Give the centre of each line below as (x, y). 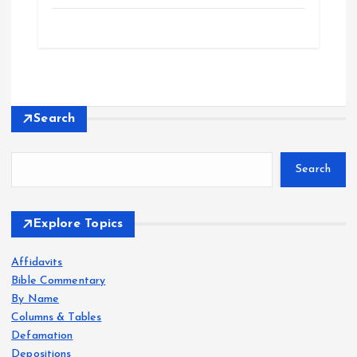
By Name (35, 299)
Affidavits (37, 262)
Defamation (42, 335)
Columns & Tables (57, 317)
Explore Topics (78, 224)
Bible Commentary (59, 280)
